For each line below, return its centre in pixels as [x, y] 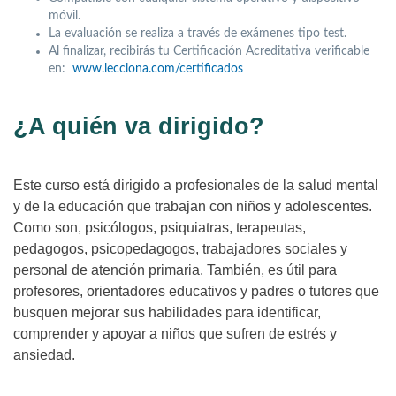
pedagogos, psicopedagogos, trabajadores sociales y [180, 248]
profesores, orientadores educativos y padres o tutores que [196, 291]
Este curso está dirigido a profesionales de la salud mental [196, 185]
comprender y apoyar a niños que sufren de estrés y [175, 333]
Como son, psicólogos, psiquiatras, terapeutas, [160, 227]
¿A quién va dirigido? [139, 126]
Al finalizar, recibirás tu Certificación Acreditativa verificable [209, 51]
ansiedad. [44, 354]
